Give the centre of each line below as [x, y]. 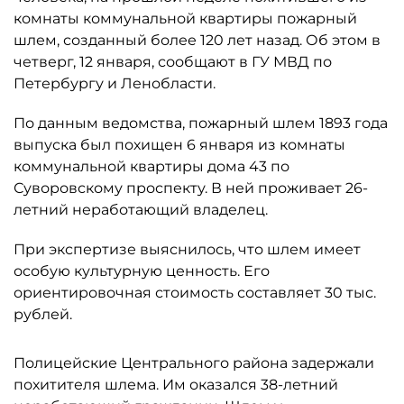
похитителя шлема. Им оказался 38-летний [176, 385]
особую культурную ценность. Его [142, 271]
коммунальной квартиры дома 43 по [151, 166]
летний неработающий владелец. [141, 210]
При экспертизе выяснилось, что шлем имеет [187, 249]
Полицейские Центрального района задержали [194, 363]
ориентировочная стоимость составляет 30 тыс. [195, 293]
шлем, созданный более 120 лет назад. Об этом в [197, 40]
